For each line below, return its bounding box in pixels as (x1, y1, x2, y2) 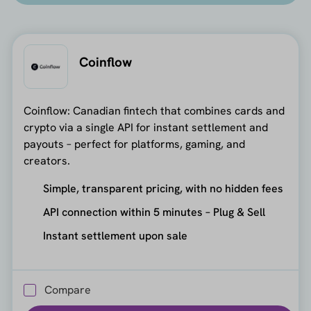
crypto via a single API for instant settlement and (23, 120, 268, 135)
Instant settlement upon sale (42, 228, 187, 244)
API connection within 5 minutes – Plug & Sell (42, 205, 265, 220)
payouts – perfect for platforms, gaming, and (23, 137, 245, 152)
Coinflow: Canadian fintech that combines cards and (23, 103, 285, 119)
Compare (44, 282, 91, 297)
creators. (23, 153, 70, 169)
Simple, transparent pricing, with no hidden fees (42, 181, 283, 196)
